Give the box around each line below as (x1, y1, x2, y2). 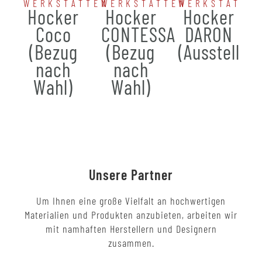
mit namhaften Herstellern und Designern (45, 222, 217, 236)
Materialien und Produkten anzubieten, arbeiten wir (25, 208, 237, 222)
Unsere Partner (89, 166, 173, 184)
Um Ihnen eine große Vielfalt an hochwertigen (36, 194, 226, 208)
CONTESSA (101, 22, 175, 47)
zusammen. (108, 236, 154, 250)
